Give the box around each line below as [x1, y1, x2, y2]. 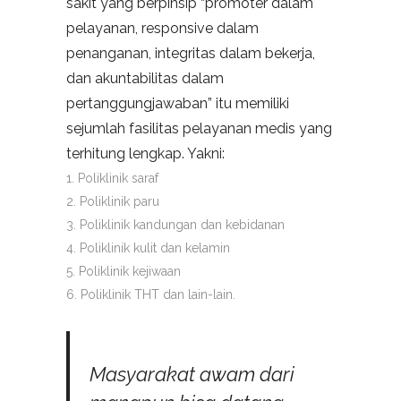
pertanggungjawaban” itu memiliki [66, 95, 289, 113]
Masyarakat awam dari [90, 363, 294, 387]
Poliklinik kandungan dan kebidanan [80, 218, 285, 233]
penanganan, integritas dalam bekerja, [66, 45, 315, 63]
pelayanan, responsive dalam [66, 20, 259, 38]
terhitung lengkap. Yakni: [66, 145, 225, 163]
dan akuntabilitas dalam [66, 70, 224, 88]
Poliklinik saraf [78, 171, 158, 186]
